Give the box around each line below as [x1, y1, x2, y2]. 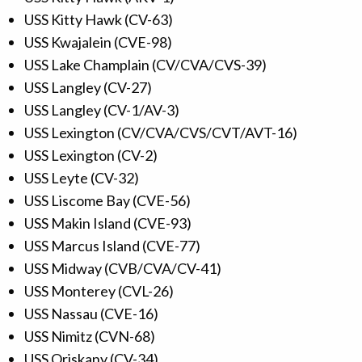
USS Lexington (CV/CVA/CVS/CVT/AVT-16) [24, 124, 297, 142]
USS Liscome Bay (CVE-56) [24, 192, 191, 210]
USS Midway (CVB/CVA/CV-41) [24, 259, 221, 278]
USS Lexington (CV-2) [24, 146, 158, 165]
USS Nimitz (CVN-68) [24, 327, 155, 346]
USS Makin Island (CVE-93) [24, 214, 192, 233]
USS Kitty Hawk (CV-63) [24, 11, 173, 29]
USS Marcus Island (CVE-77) [24, 237, 200, 255]
